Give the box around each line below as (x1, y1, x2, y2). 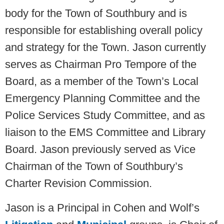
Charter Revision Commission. (5, 177, 152, 190)
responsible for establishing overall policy (5, 24, 202, 37)
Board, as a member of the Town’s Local (5, 75, 198, 88)
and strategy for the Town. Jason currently (5, 41, 206, 54)
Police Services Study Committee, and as (5, 109, 205, 122)
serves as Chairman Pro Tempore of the (5, 58, 196, 71)
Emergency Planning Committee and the (5, 92, 200, 105)
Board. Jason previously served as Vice (5, 143, 195, 156)
